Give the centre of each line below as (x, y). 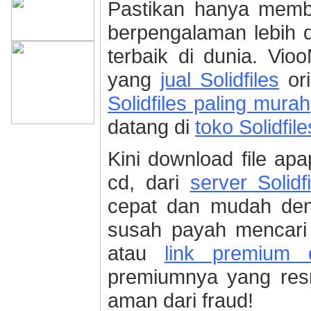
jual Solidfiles (220, 79)
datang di (151, 127)
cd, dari (149, 182)
